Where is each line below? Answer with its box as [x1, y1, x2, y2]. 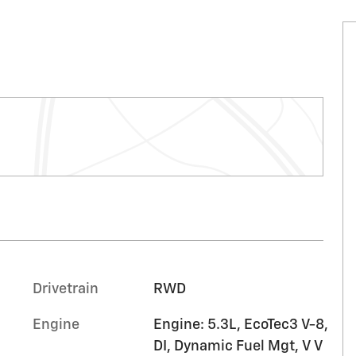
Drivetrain [33, 281, 99, 296]
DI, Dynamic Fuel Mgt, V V [153, 339, 323, 354]
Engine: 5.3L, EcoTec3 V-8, [153, 317, 328, 332]
